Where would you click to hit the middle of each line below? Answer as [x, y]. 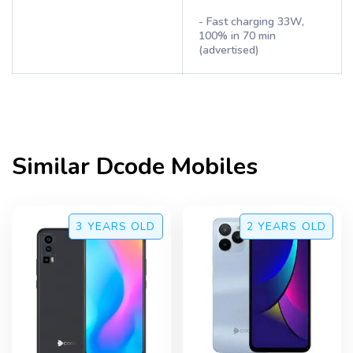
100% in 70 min [237, 36]
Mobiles [211, 167]
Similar [54, 167]
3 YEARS [102, 227]
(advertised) [229, 50]
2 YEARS [272, 227]
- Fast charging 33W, [251, 22]
